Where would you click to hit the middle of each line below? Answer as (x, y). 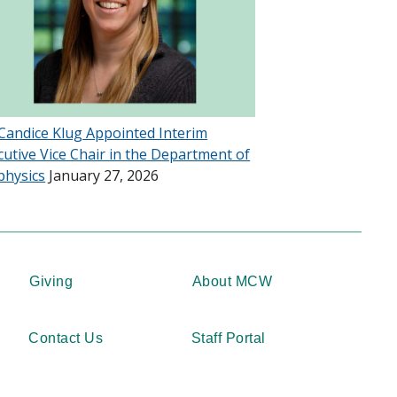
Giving (51, 281)
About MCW (232, 281)
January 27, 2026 (102, 175)
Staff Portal (228, 338)
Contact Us (66, 338)
